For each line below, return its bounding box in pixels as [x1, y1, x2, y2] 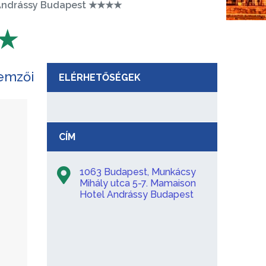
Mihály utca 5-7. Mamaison [79, 177, 196, 189]
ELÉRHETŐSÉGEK [58, 71, 141, 83]
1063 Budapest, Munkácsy [79, 166, 196, 178]
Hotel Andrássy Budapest [79, 188, 194, 200]
